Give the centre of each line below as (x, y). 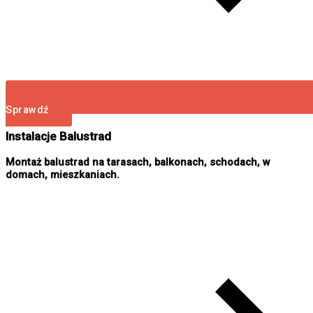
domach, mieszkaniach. (63, 174)
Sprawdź (27, 110)
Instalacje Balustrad (58, 136)
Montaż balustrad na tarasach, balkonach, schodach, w (138, 162)
